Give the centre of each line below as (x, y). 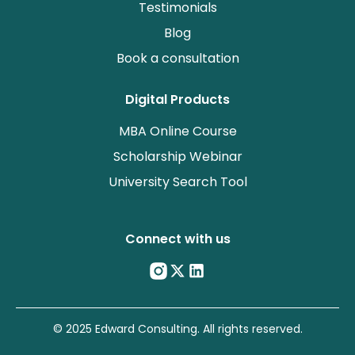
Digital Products (177, 99)
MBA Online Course (177, 131)
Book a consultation (177, 58)
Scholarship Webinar (177, 157)
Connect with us (177, 239)
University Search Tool (177, 182)
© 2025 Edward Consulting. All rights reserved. (177, 328)
